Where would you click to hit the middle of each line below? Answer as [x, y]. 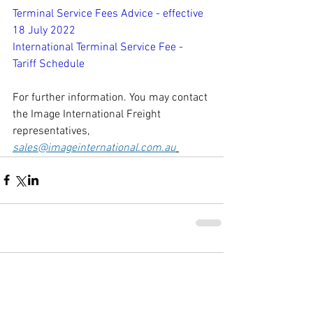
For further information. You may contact [111, 97]
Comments [36, 272]
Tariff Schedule [49, 64]
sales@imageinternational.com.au [94, 148]
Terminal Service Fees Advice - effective [109, 14]
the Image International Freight [88, 114]
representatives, [52, 131]
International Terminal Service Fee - [99, 47]
